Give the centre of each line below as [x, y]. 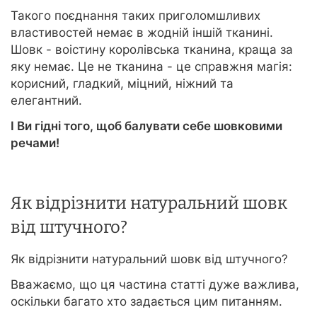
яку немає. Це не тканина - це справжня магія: [151, 67]
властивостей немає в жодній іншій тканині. [142, 33]
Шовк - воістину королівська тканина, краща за [152, 50]
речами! [35, 143]
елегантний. [46, 101]
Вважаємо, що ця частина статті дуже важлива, [155, 285]
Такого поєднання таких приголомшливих [136, 16]
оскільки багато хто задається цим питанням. [146, 302]
